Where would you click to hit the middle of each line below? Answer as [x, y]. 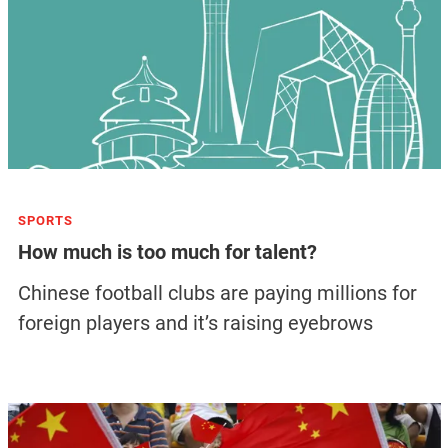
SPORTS [45, 220]
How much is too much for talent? [167, 252]
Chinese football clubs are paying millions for [217, 292]
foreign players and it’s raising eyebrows [195, 322]
